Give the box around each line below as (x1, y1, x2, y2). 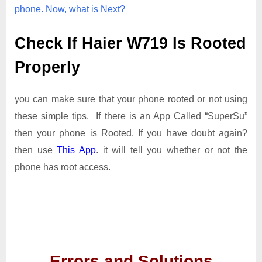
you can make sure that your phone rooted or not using (15, 94, 247, 105)
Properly (15, 58, 80, 76)
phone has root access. (15, 162, 111, 173)
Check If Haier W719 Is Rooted (15, 34, 246, 52)
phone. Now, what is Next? (15, 4, 125, 14)
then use (15, 145, 57, 156)
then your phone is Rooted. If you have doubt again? (15, 128, 247, 139)
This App (57, 145, 96, 156)
